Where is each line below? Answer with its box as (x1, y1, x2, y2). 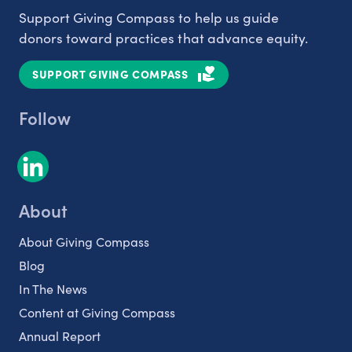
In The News (19, 280, 87, 297)
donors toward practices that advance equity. (19, 27, 308, 47)
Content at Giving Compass (19, 303, 175, 321)
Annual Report (19, 327, 101, 344)
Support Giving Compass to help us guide (19, 7, 279, 27)
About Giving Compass (19, 233, 149, 250)
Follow (19, 104, 71, 130)
